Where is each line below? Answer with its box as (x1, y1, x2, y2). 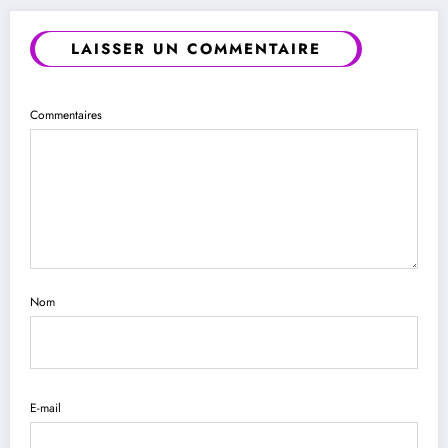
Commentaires (30, 106, 102, 124)
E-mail (30, 398, 61, 417)
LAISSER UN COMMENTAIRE (71, 38, 321, 60)
